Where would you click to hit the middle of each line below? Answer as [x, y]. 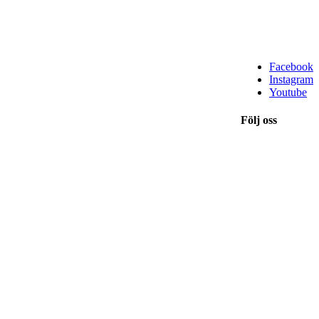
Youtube [288, 93]
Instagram [291, 80]
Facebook [291, 67]
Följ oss [259, 120]
